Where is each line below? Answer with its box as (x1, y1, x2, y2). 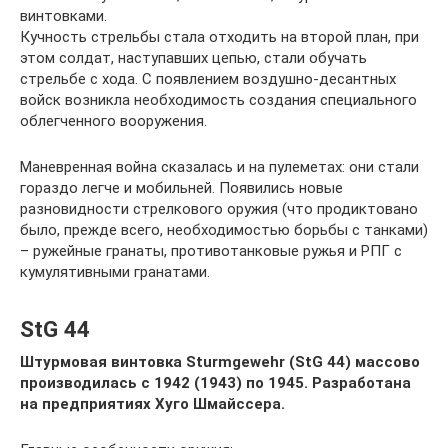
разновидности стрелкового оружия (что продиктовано (20, 200, 418, 218)
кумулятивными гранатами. (20, 263, 210, 281)
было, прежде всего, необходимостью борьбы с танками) (20, 221, 428, 239)
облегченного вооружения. (20, 112, 207, 130)
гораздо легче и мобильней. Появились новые (20, 179, 343, 197)
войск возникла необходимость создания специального (20, 91, 417, 109)
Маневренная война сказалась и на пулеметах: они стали (20, 158, 419, 176)
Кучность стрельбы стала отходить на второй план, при (20, 28, 419, 46)
